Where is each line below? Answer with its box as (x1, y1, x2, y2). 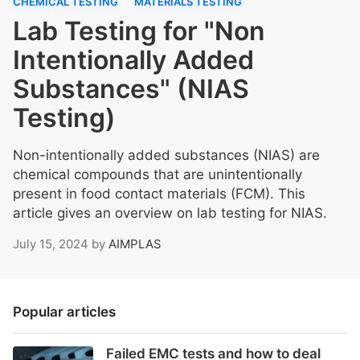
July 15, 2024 (13, 236, 88, 252)
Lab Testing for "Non (13, 15, 265, 47)
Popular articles (13, 304, 116, 321)
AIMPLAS (108, 236, 162, 252)
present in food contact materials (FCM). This (13, 186, 305, 202)
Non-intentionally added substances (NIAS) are (13, 147, 320, 164)
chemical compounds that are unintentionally (13, 166, 302, 183)
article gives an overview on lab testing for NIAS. (13, 205, 327, 222)
